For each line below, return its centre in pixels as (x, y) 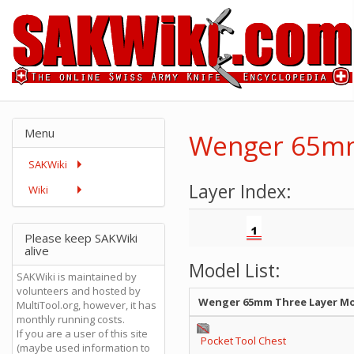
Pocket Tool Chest (243, 341)
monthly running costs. (71, 319)
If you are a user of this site (82, 333)
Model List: (235, 270)
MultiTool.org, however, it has (87, 305)
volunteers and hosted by (79, 291)
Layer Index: (240, 191)
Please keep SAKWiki (81, 238)
